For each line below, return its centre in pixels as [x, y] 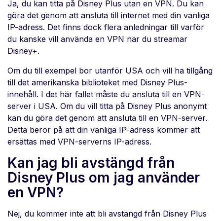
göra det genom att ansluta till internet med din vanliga [109, 16]
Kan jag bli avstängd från [91, 163]
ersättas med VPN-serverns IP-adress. [79, 142]
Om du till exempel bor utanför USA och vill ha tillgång [110, 71]
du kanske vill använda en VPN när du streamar [97, 39]
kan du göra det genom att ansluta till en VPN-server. [107, 118]
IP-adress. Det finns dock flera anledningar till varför [106, 27]
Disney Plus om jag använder [104, 178]
